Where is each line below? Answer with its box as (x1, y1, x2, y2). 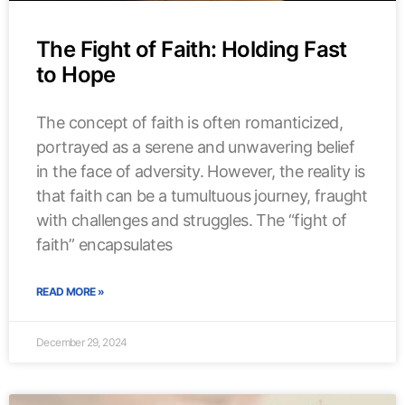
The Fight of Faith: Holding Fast (36, 35, 347, 62)
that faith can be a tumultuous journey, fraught (36, 185, 368, 205)
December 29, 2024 (36, 334, 127, 349)
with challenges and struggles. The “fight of (36, 210, 347, 230)
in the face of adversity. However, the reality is (36, 161, 365, 181)
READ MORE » (36, 284, 105, 298)
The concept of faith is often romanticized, (36, 112, 344, 132)
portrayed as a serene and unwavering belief (36, 137, 355, 156)
